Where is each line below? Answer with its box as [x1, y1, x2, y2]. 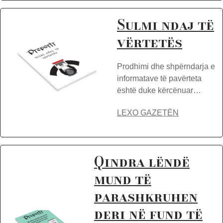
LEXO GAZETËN [117, 109, 179, 117]
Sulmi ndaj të [117, 14, 214, 35]
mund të [94, 168, 151, 190]
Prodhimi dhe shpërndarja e [117, 62, 215, 71]
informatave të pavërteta [117, 74, 202, 83]
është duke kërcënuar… [117, 86, 201, 95]
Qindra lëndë [94, 151, 190, 172]
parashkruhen [94, 186, 198, 207]
